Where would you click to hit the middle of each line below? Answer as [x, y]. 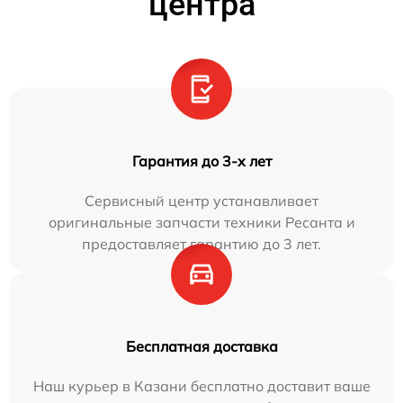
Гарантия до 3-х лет [201, 161]
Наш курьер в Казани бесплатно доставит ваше [201, 385]
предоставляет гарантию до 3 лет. [201, 243]
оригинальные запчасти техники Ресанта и [201, 222]
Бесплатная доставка [201, 346]
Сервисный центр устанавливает [201, 200]
